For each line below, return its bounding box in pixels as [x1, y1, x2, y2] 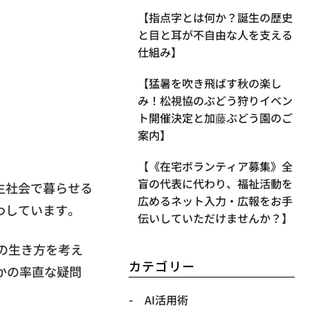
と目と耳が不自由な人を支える [137, 26, 293, 44]
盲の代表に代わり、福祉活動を [137, 175, 293, 192]
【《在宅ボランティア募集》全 [137, 158, 293, 175]
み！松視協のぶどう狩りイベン [137, 92, 293, 109]
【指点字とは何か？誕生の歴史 [137, 9, 293, 26]
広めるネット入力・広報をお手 [137, 192, 293, 210]
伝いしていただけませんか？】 [137, 210, 293, 227]
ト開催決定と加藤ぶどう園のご [137, 109, 293, 127]
